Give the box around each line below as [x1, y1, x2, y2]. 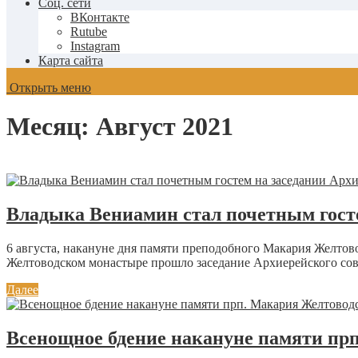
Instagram [70, 39, 120, 53]
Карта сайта [38, 54, 103, 67]
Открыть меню [6, 81, 91, 94]
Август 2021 [96, 112, 233, 141]
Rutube [70, 25, 107, 38]
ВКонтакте [70, 10, 129, 24]
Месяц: [6, 112, 96, 141]
